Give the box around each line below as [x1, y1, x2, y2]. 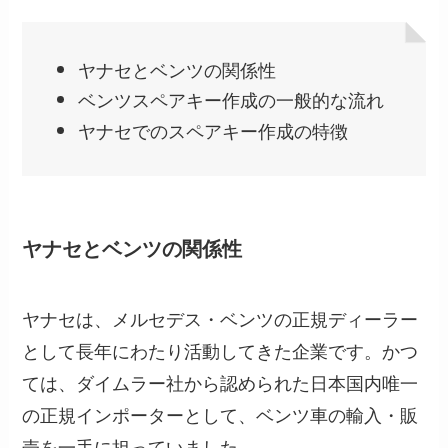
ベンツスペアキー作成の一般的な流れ [78, 86, 385, 113]
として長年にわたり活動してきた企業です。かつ [22, 336, 419, 363]
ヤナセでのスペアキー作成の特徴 [78, 116, 349, 143]
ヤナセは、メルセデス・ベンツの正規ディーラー [22, 304, 419, 331]
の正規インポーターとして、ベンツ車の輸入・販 [22, 400, 419, 427]
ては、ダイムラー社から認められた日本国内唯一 [22, 368, 419, 395]
